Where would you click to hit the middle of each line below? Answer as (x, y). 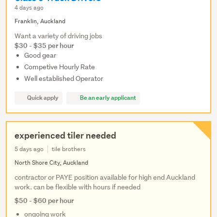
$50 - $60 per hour (44, 201)
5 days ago (29, 149)
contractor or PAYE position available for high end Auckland (105, 178)
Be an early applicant (108, 98)
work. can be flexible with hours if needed (77, 187)
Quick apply (43, 98)
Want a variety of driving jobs (58, 36)
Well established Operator (64, 79)
